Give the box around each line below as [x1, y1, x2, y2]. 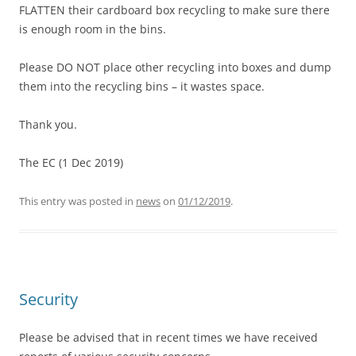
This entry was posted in [19, 194, 136, 209]
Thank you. [19, 117, 77, 133]
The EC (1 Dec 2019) [19, 155, 123, 171]
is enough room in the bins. [19, 21, 169, 37]
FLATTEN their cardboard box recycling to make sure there [19, 2, 330, 18]
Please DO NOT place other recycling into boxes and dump [19, 60, 331, 75]
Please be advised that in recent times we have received [19, 330, 318, 346]
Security [19, 288, 78, 311]
